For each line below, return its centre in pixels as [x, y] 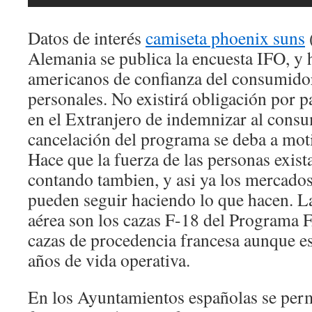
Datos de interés [87, 38]
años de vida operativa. [109, 260]
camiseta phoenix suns [225, 38]
